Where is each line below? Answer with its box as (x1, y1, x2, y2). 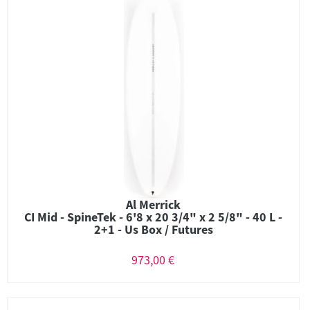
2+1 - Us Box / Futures (93, 221, 213, 237)
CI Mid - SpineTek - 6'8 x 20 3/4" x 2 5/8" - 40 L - (24, 209, 282, 225)
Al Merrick (126, 197, 181, 212)
